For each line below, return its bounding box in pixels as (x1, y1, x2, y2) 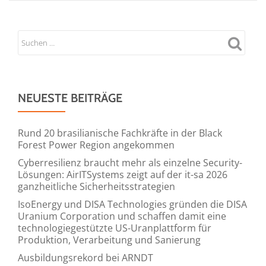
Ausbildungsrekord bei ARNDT (18, 251, 153, 264)
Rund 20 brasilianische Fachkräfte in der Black (18, 126, 222, 140)
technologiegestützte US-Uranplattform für (18, 221, 211, 235)
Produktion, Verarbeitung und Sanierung (18, 233, 201, 246)
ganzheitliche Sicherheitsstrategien (18, 179, 175, 193)
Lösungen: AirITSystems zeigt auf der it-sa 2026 (18, 167, 227, 181)
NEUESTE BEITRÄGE (18, 90, 122, 105)
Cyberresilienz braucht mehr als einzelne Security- (18, 156, 242, 169)
